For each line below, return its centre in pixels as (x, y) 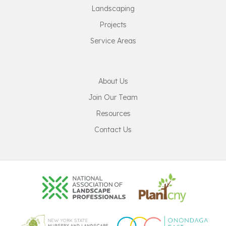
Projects (113, 24)
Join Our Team (113, 97)
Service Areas (113, 41)
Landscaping (113, 8)
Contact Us (113, 129)
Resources (113, 113)
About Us (113, 81)
